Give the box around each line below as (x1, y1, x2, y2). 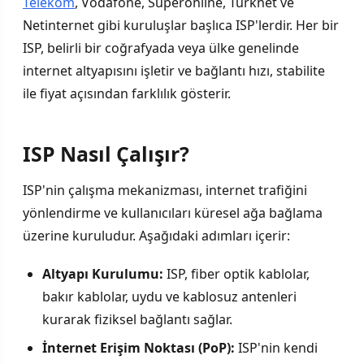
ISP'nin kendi (235, 338, 318, 357)
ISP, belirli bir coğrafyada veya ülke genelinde (23, 38, 299, 57)
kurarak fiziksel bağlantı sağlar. (42, 310, 232, 329)
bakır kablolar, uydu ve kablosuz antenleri (42, 288, 297, 306)
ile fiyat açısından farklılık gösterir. (23, 84, 231, 102)
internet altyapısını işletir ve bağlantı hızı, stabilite (23, 61, 325, 80)
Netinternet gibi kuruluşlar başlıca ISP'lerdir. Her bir (23, 15, 339, 34)
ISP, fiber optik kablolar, (163, 265, 310, 284)
